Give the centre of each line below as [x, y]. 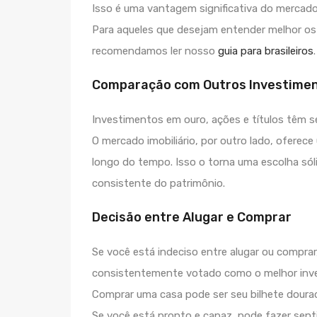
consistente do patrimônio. [158, 183]
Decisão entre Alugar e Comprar [192, 217]
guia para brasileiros [266, 51]
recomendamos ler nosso [155, 51]
